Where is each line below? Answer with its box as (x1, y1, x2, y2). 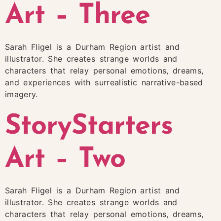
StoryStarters (5, 112, 173, 141)
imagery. (5, 89, 38, 100)
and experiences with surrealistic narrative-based (5, 77, 203, 88)
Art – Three (5, 2, 150, 31)
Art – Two (5, 146, 126, 174)
